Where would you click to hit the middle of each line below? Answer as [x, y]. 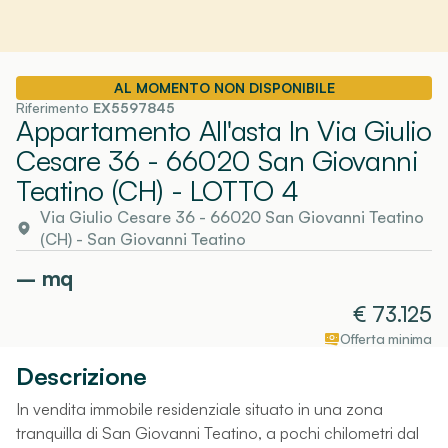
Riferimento [54, 107]
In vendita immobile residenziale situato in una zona [199, 408]
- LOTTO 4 [230, 190]
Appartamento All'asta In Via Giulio [224, 130]
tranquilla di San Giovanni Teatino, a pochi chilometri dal [217, 432]
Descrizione [81, 375]
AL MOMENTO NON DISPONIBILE [224, 87]
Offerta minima [385, 338]
